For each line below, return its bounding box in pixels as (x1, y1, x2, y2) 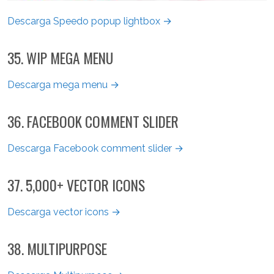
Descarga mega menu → (7, 78, 119, 91)
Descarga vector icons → (7, 206, 120, 218)
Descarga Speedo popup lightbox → (7, 15, 172, 27)
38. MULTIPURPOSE (7, 237, 107, 259)
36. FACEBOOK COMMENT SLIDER (7, 110, 179, 132)
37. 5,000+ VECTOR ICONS (7, 174, 145, 196)
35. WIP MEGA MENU (7, 46, 113, 68)
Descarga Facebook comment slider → (7, 142, 183, 154)
